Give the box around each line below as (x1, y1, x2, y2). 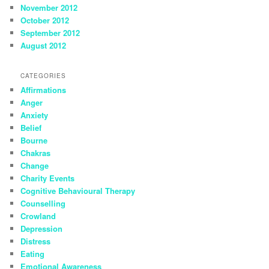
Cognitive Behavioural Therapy (20, 184, 136, 196)
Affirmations (20, 83, 67, 95)
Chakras (20, 147, 51, 159)
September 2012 (20, 27, 80, 39)
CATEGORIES (20, 71, 67, 80)
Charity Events (20, 172, 75, 184)
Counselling (20, 197, 66, 209)
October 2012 (20, 14, 70, 26)
